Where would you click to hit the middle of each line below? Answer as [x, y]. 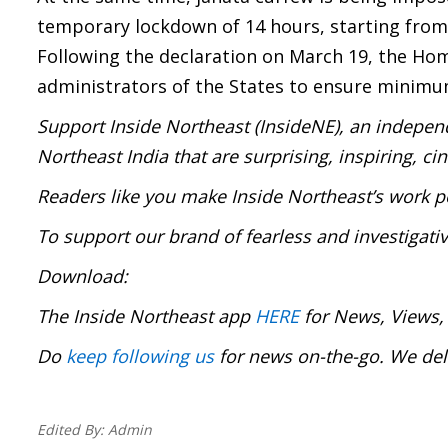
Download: [82, 276]
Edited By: [72, 429]
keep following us [140, 356]
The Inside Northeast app [146, 316]
